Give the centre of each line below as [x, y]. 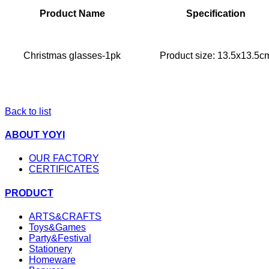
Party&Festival [60, 238]
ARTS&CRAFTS [65, 216]
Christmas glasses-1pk [72, 55]
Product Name [72, 13]
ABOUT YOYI [35, 135]
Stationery [50, 249]
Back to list [28, 111]
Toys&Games [57, 227]
